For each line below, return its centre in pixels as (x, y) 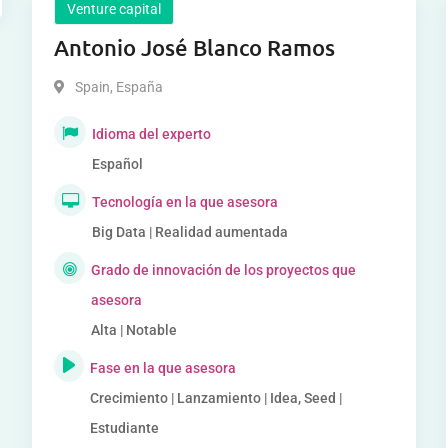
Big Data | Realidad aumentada (190, 232)
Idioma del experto (152, 134)
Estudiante (125, 428)
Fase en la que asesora (163, 368)
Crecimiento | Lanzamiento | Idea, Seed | (216, 398)
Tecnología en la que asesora (185, 202)
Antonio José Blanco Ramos (195, 47)
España (138, 87)
